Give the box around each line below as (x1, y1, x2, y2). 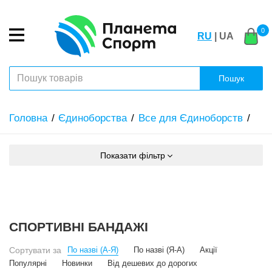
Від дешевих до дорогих (107, 259, 197, 268)
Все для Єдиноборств (138, 112, 243, 124)
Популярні (9, 259, 47, 268)
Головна (9, 112, 47, 124)
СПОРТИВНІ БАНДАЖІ (9, 220, 148, 234)
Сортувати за (9, 245, 61, 256)
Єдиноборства (58, 112, 127, 124)
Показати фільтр (100, 151, 165, 161)
